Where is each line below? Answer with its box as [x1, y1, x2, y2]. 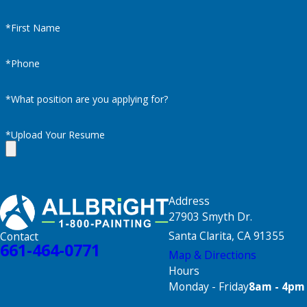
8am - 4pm [248, 279, 305, 295]
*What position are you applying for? [5, 92, 168, 106]
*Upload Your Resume [5, 127, 105, 141]
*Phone [5, 57, 40, 71]
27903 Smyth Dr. [168, 209, 252, 225]
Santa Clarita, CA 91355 [168, 228, 284, 244]
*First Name [5, 21, 60, 35]
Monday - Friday [168, 279, 249, 295]
